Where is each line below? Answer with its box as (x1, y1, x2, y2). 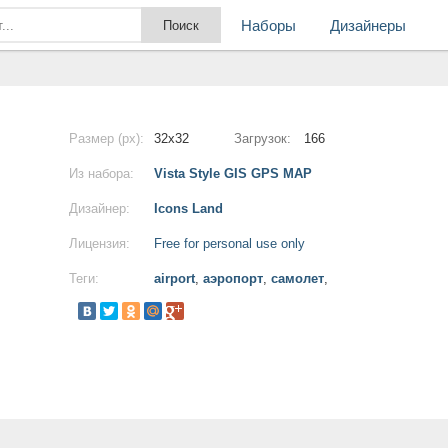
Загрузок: (234, 131, 291, 146)
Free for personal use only (154, 236, 305, 251)
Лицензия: (69, 236, 130, 251)
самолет (271, 271, 324, 286)
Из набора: (69, 166, 134, 181)
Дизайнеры (330, 17, 406, 34)
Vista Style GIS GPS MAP (154, 166, 312, 181)
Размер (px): (69, 131, 144, 146)
